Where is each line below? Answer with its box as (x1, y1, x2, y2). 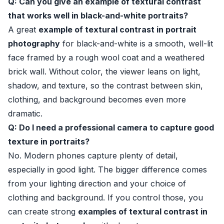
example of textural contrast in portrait (38, 24, 196, 34)
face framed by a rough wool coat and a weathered (8, 52, 204, 62)
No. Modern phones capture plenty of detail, (8, 150, 178, 160)
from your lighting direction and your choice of (8, 178, 186, 188)
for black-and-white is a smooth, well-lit (60, 38, 213, 48)
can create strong (8, 206, 78, 216)
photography (8, 38, 60, 48)
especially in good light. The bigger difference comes (8, 164, 207, 174)
